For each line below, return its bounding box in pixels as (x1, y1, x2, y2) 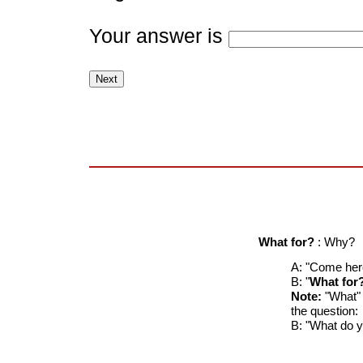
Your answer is (89, 25, 228, 48)
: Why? (318, 235, 355, 250)
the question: (291, 304, 358, 318)
